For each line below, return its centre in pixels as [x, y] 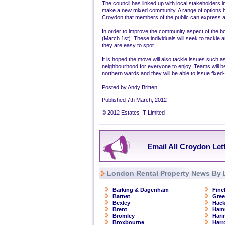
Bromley [124, 216]
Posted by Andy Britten [130, 87]
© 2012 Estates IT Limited [133, 113]
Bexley [121, 203]
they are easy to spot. [129, 45]
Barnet [121, 196]
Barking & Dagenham [141, 190]
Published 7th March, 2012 [134, 100]
